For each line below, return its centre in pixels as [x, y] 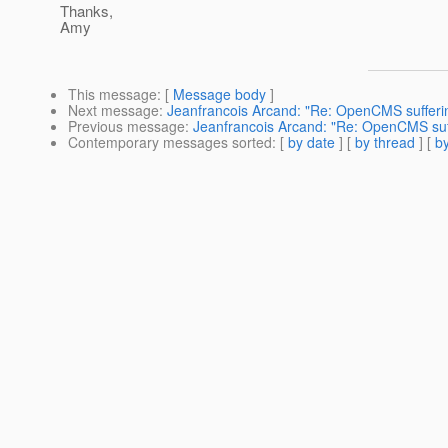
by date [311, 142]
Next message [113, 110]
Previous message [126, 126]
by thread [385, 142]
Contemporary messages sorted [170, 142]
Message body [219, 94]
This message [112, 94]
